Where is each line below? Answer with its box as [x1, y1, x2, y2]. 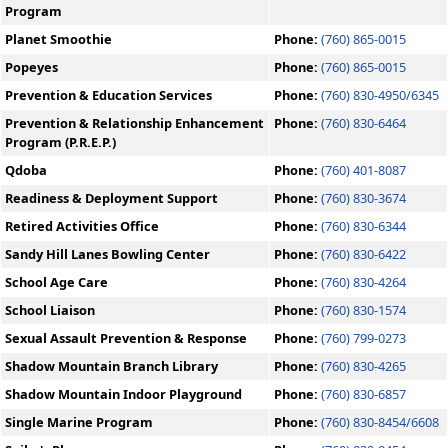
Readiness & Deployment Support [5, 189, 218, 207]
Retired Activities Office [5, 217, 159, 235]
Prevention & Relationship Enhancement [5, 114, 264, 132]
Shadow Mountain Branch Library [5, 357, 218, 375]
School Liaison [5, 301, 95, 319]
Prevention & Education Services [5, 86, 212, 104]
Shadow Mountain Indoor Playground [5, 385, 242, 403]
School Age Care [5, 273, 108, 291]
